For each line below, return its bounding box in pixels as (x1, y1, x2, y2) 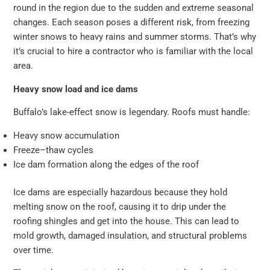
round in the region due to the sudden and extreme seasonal (13, 2, 254, 14)
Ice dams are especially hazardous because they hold (13, 186, 228, 198)
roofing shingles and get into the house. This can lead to (13, 215, 240, 227)
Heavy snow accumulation (13, 130, 120, 141)
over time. (13, 244, 54, 256)
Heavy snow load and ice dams (13, 83, 139, 95)
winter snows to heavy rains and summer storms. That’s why (13, 31, 257, 43)
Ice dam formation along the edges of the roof (13, 159, 199, 170)
